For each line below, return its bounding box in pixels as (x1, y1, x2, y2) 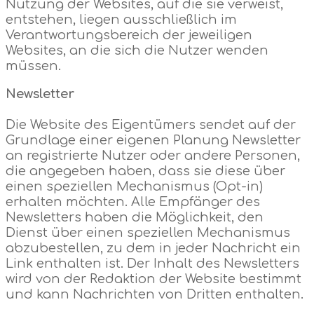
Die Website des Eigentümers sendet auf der (6, 117, 296, 132)
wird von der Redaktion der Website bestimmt (6, 271, 301, 286)
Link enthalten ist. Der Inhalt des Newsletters (6, 256, 299, 271)
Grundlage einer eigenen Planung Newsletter (6, 132, 301, 147)
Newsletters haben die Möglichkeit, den (6, 210, 264, 224)
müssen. (6, 58, 61, 73)
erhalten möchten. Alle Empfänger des (6, 194, 260, 209)
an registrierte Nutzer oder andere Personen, (6, 148, 300, 163)
